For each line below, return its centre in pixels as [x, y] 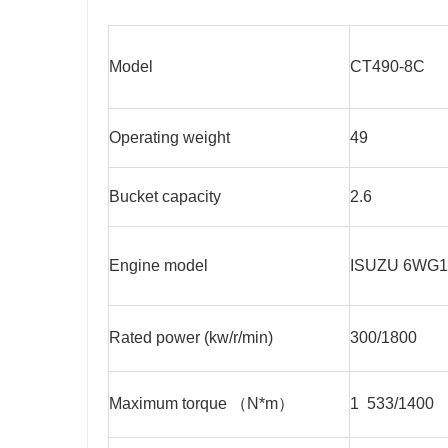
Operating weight [169, 138]
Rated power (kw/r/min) [191, 338]
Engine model [158, 266]
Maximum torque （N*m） [201, 404]
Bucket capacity [165, 197]
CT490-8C [387, 67]
